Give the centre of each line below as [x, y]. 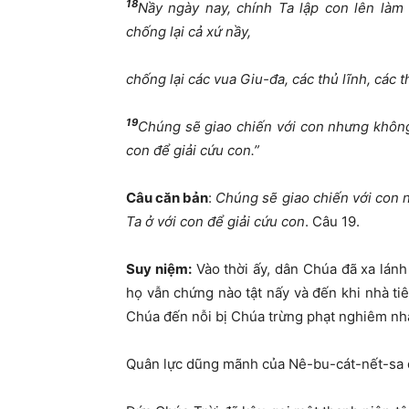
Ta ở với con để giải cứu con [215, 222]
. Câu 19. [332, 222]
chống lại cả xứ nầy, [189, 32]
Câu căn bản [168, 198]
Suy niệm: [159, 269]
